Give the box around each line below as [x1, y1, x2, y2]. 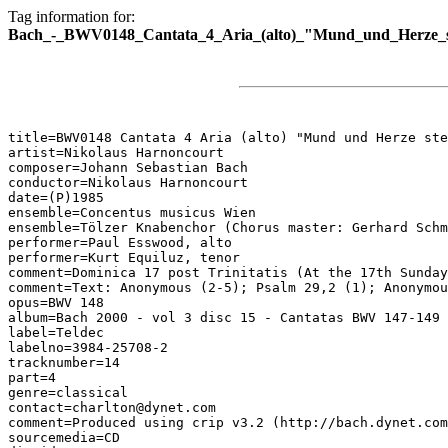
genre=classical [8, 385, 128, 400]
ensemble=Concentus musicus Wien [8, 205, 256, 220]
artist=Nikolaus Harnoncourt [8, 145, 224, 160]
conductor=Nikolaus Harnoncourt [8, 175, 248, 190]
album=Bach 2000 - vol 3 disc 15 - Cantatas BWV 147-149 [8, 310, 440, 325]
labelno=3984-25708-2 [8, 340, 168, 355]
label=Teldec [8, 325, 104, 340]
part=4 [8, 370, 56, 385]
